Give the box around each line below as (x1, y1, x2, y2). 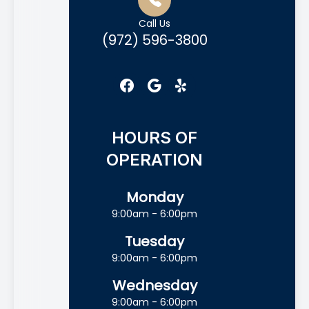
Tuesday (125, 232, 184, 252)
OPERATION (106, 150, 203, 170)
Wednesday (112, 276, 197, 296)
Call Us (139, 17, 170, 31)
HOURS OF (112, 128, 197, 148)
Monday (126, 188, 183, 208)
